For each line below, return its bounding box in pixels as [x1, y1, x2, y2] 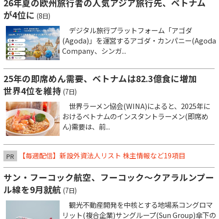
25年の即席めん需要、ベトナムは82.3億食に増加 [3, 72, 206, 85]
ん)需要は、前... [62, 121, 110, 131]
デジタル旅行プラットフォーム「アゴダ [62, 24, 192, 35]
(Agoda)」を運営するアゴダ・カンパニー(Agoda [62, 35, 216, 45]
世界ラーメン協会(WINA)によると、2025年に [62, 100, 210, 111]
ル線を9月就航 [3, 183, 61, 196]
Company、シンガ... [62, 45, 126, 56]
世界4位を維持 [3, 84, 61, 97]
